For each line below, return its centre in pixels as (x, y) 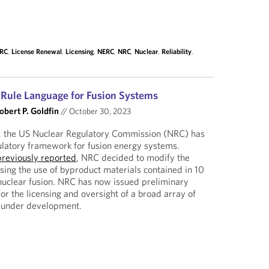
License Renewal (37, 51)
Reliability (177, 51)
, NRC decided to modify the (133, 157)
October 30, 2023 (99, 111)
